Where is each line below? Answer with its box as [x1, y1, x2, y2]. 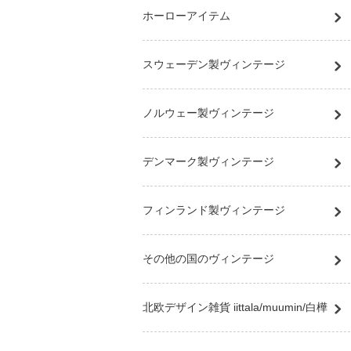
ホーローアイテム [143, 9, 230, 22]
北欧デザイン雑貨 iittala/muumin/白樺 [143, 301, 327, 313]
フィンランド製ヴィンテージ [143, 204, 285, 216]
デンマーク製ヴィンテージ [143, 155, 274, 168]
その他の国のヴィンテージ [143, 252, 274, 265]
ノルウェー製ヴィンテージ [143, 107, 274, 119]
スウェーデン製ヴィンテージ [143, 58, 285, 71]
